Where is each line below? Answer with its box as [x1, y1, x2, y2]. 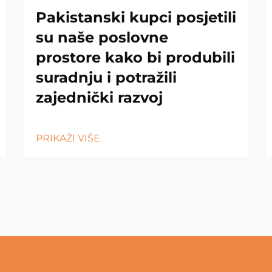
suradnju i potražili [36, 68, 177, 86]
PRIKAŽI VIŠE [36, 132, 100, 144]
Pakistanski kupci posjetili [36, 8, 236, 26]
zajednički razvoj [36, 88, 163, 106]
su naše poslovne [36, 28, 168, 46]
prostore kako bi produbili [36, 48, 235, 66]
